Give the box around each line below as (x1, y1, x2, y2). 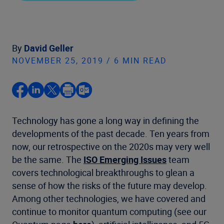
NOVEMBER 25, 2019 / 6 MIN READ (12, 55, 167, 66)
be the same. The (12, 153, 83, 165)
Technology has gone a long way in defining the (12, 114, 199, 126)
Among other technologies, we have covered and (12, 192, 205, 204)
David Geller (24, 42, 73, 54)
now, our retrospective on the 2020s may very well (12, 140, 210, 152)
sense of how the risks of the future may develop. (12, 179, 207, 191)
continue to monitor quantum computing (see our (12, 205, 206, 217)
